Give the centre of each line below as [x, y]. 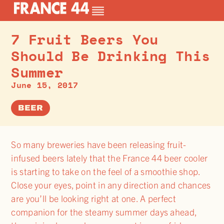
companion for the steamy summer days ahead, [104, 211]
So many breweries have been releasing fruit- [99, 144]
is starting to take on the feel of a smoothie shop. [106, 171]
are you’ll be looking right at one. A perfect [93, 198]
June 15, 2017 [45, 85]
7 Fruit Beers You [85, 39]
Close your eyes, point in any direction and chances [111, 184]
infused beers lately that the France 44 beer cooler [109, 157]
